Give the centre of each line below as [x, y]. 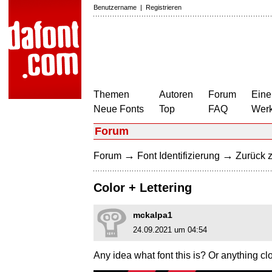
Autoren [176, 94]
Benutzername [115, 7]
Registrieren [164, 7]
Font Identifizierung [178, 156]
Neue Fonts [119, 109]
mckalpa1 [153, 215]
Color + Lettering [143, 188]
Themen [111, 94]
